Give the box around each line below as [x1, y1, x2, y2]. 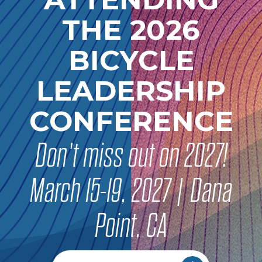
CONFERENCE [29, 104, 233, 139]
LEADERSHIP [36, 74, 226, 108]
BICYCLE [68, 43, 194, 78]
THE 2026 [62, 13, 200, 47]
